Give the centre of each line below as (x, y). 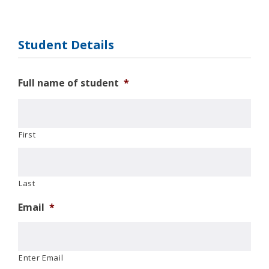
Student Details (66, 44)
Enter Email (41, 257)
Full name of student (68, 83)
